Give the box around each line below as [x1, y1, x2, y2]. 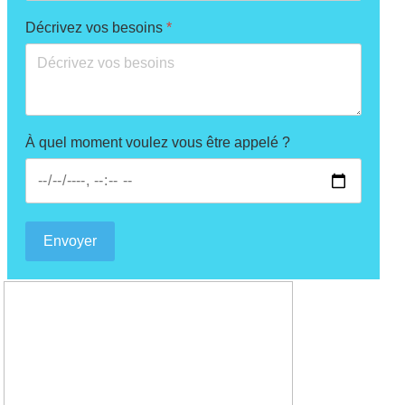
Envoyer [43, 232, 97, 249]
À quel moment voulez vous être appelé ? [25, 135, 290, 151]
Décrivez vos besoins [25, 20, 166, 36]
